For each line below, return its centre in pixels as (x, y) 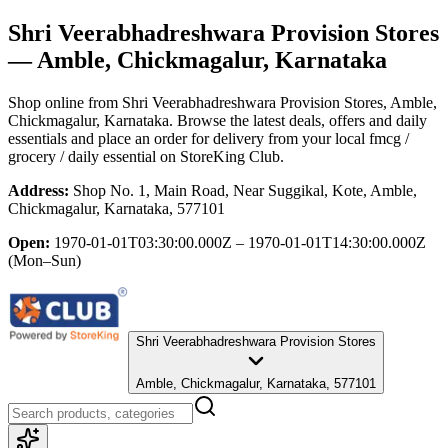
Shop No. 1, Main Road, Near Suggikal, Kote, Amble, (245, 190)
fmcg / (389, 138)
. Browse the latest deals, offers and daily (298, 120)
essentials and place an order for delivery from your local (186, 138)
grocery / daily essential (82, 156)
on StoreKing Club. (220, 156)
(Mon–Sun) (44, 260)
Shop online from (65, 102)
